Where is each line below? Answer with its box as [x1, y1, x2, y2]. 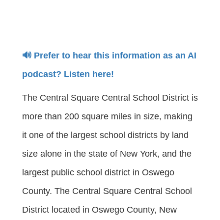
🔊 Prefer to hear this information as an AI [22, 51, 196, 60]
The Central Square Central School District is [22, 93, 198, 103]
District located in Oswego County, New [22, 205, 177, 215]
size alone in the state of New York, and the [22, 149, 192, 159]
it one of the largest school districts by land [22, 130, 189, 140]
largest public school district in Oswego [22, 167, 174, 177]
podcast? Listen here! [22, 69, 114, 79]
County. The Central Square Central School [22, 186, 192, 196]
